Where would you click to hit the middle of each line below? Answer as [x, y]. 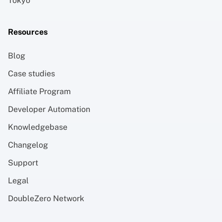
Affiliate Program [39, 91]
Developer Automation [49, 109]
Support [23, 163]
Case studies [31, 73]
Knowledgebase [38, 127]
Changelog [28, 145]
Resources [28, 32]
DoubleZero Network [46, 198]
